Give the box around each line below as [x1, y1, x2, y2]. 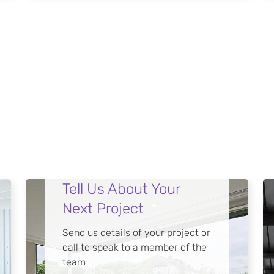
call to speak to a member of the [62, 241, 207, 253]
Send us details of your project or [62, 226, 210, 239]
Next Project [62, 199, 144, 217]
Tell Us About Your [62, 180, 180, 198]
